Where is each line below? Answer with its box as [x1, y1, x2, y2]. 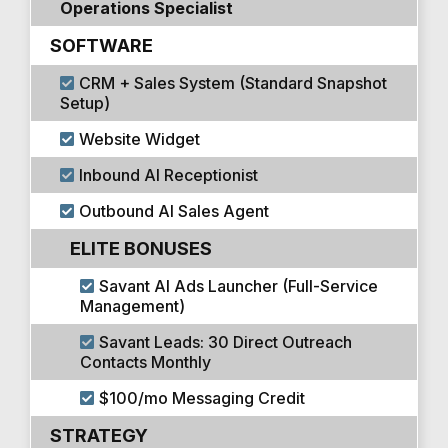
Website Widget [79, 129, 201, 149]
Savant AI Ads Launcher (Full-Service [99, 276, 379, 296]
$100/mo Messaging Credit [99, 388, 306, 408]
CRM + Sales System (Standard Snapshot [79, 73, 388, 93]
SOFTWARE [50, 35, 154, 56]
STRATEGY [50, 425, 149, 446]
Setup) [60, 93, 111, 113]
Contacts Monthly [80, 352, 212, 372]
